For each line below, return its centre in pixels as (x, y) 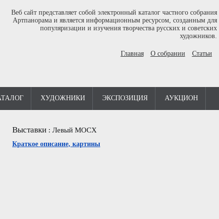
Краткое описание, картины (56, 144)
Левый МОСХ (75, 130)
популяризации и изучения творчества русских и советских (128, 28)
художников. (198, 36)
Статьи (202, 54)
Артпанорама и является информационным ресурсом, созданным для (115, 20)
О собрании (168, 54)
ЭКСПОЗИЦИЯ (125, 98)
